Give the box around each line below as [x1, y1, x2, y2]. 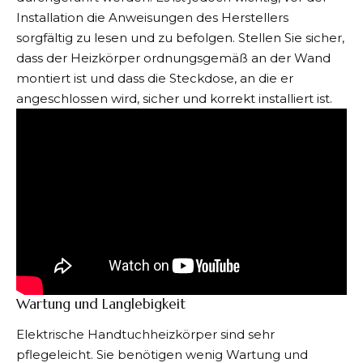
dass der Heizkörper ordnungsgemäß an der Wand [16, 50, 331, 66]
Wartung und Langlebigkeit [16, 294, 186, 313]
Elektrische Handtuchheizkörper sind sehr [16, 327, 275, 342]
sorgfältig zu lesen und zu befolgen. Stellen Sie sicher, [16, 30, 344, 45]
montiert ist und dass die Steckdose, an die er [16, 70, 293, 86]
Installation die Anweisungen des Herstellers [16, 10, 288, 25]
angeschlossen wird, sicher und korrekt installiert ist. [16, 91, 332, 106]
